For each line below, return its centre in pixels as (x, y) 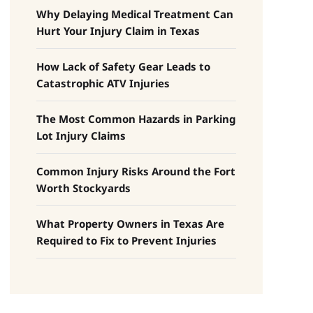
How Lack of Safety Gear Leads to (123, 66)
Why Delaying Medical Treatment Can (134, 14)
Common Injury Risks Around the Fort (136, 171)
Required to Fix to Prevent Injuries (126, 240)
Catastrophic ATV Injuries (103, 83)
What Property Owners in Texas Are (130, 223)
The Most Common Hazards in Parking (136, 118)
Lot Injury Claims (81, 135)
